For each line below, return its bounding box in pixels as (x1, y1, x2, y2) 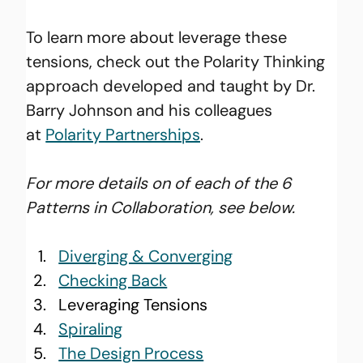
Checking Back (58, 269, 168, 291)
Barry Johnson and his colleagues (26, 99, 277, 121)
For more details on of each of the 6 (26, 172, 297, 194)
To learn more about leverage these (26, 26, 292, 48)
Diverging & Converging (58, 245, 233, 267)
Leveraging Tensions (58, 293, 208, 315)
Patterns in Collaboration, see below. (26, 196, 296, 218)
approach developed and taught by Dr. (26, 75, 320, 96)
